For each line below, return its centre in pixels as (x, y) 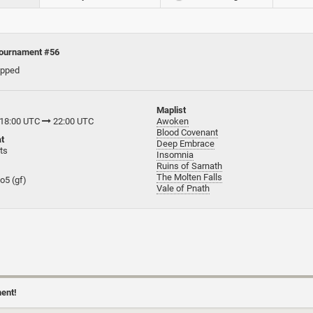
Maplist (171, 110)
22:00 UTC (72, 121)
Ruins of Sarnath (189, 166)
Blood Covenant (187, 132)
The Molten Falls (189, 177)
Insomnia (175, 154)
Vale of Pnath (183, 188)
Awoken (173, 121)
